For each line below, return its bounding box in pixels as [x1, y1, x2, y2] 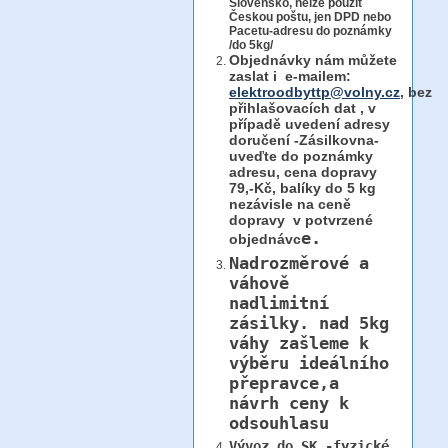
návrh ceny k [229, 393, 349, 413]
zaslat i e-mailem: [229, 68, 351, 84]
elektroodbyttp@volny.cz [229, 84, 400, 100]
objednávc [229, 231, 301, 247]
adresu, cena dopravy [229, 164, 377, 180]
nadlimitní [229, 293, 329, 313]
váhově [229, 273, 289, 293]
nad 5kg [319, 313, 389, 333]
